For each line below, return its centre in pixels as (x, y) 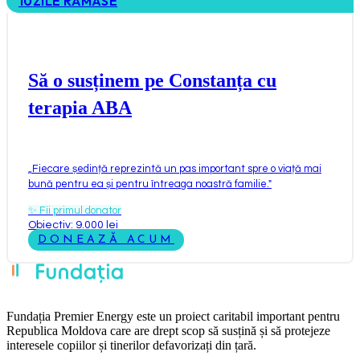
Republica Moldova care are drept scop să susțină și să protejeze (168, 330)
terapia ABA (80, 107)
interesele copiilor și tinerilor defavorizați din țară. (131, 345)
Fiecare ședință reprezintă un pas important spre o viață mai (177, 168)
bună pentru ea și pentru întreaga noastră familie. (148, 184)
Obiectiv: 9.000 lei (73, 225)
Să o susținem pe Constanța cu (152, 80)
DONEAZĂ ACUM (106, 239)
